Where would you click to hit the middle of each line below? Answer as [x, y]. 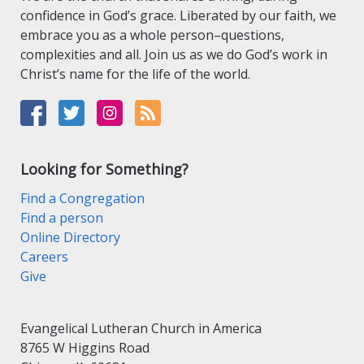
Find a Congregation [82, 199]
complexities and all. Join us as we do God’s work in [174, 55]
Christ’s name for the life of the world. [135, 74]
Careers [44, 257]
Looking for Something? [104, 169]
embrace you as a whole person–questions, [152, 35]
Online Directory [70, 238]
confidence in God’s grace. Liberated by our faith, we [178, 16]
